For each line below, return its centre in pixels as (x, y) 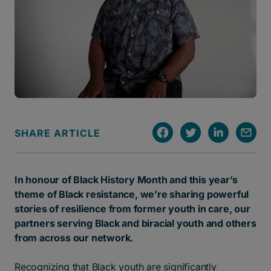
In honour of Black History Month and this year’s (126, 179)
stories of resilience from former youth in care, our (132, 208)
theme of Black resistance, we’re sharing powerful (132, 194)
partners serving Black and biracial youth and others (135, 223)
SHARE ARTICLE (57, 133)
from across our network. (75, 237)
